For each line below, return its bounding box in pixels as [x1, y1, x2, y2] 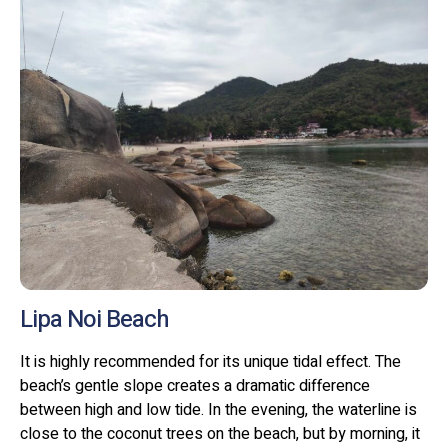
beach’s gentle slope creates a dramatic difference [20, 373, 370, 398]
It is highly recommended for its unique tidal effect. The [20, 349, 401, 374]
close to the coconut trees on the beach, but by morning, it [20, 421, 420, 446]
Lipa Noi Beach [20, 301, 169, 337]
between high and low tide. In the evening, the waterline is [20, 397, 417, 422]
